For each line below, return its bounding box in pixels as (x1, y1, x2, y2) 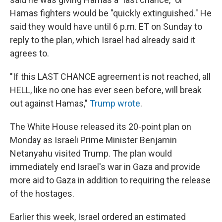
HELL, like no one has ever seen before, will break (10, 85, 202, 95)
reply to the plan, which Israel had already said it (10, 35, 195, 45)
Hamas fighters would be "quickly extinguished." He (10, 8, 212, 18)
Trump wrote (90, 98, 140, 109)
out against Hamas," (10, 98, 90, 109)
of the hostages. (10, 188, 74, 199)
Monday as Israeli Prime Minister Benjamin (10, 135, 177, 145)
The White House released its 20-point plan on (10, 121, 191, 132)
